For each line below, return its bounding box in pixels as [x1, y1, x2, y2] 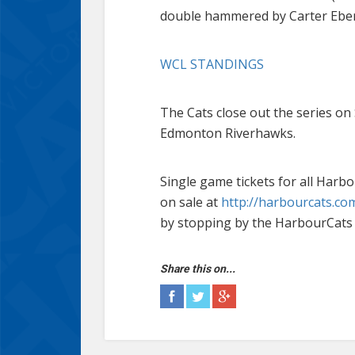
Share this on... [160, 261, 235, 275]
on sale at [160, 193, 221, 211]
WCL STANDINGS [160, 55, 264, 73]
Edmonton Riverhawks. [160, 124, 296, 142]
